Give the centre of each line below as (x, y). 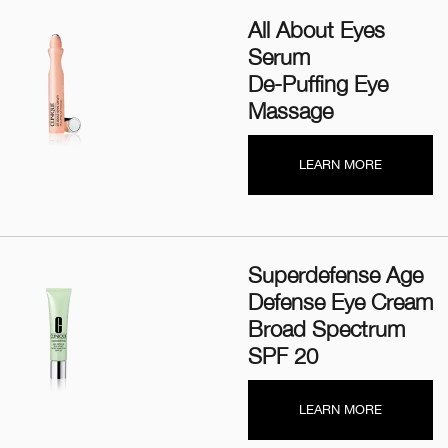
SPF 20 (283, 356)
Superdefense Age (335, 275)
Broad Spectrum (326, 329)
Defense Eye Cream (340, 302)
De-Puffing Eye (318, 84)
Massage (290, 111)
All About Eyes (316, 30)
